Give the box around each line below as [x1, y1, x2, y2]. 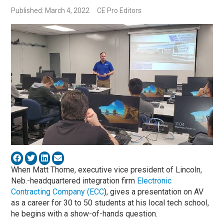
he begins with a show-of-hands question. [11, 208, 158, 218]
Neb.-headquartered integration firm [11, 175, 137, 185]
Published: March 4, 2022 [11, 6, 90, 15]
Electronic [137, 175, 172, 185]
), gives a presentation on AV [104, 186, 204, 196]
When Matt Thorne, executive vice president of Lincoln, [11, 164, 202, 174]
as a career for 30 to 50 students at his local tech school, [11, 197, 209, 207]
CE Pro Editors [97, 6, 142, 15]
